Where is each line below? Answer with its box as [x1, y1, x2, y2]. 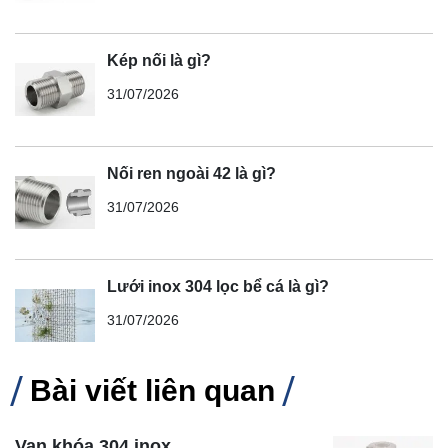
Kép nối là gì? [107, 51, 211, 69]
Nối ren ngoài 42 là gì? [107, 164, 276, 182]
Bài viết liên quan [30, 373, 275, 407]
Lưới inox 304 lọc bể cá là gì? [107, 277, 329, 295]
